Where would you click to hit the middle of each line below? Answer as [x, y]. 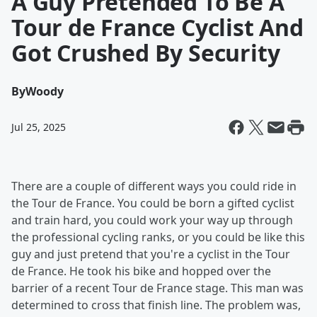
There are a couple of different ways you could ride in [154, 186]
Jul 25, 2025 [39, 127]
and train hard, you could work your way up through [152, 220]
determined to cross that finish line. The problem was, [156, 305]
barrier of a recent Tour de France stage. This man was [157, 288]
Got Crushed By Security [146, 53]
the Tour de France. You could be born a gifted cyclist [153, 203]
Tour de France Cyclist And [157, 27]
